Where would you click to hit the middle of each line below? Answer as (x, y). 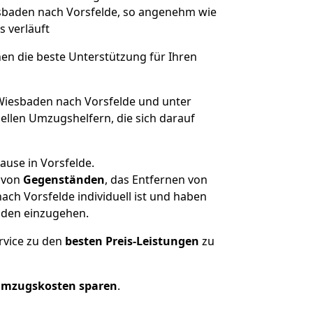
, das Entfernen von (156, 180)
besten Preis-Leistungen (132, 241)
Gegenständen (64, 180)
